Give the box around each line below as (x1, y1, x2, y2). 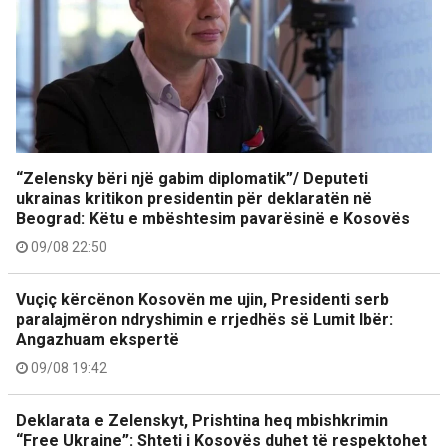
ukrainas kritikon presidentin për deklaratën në (16, 189, 372, 208)
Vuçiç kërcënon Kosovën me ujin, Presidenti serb (16, 290, 389, 309)
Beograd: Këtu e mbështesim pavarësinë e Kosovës (16, 209, 410, 228)
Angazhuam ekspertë (16, 330, 179, 349)
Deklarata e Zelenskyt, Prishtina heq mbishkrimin (16, 411, 388, 430)
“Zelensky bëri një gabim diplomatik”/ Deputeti (16, 169, 368, 188)
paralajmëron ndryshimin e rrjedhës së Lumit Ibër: (16, 310, 393, 329)
